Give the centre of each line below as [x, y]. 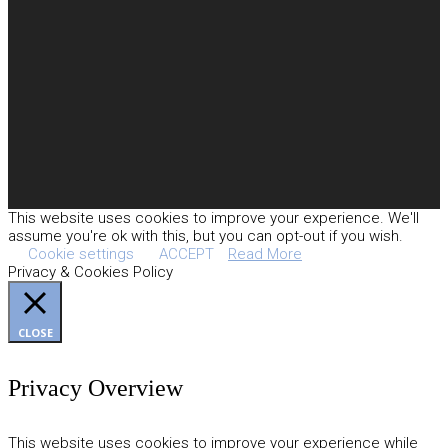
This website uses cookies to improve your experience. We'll [213, 218]
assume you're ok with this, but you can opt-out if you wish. [205, 236]
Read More [265, 254]
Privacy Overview [95, 388]
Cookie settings [81, 254]
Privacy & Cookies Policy [90, 272]
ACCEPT [186, 254]
